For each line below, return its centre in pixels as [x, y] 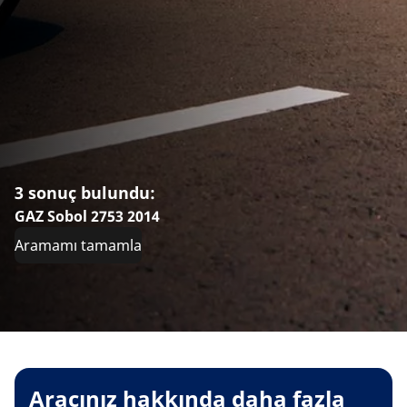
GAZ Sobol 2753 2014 [87, 216]
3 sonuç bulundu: [85, 192]
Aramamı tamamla [78, 245]
